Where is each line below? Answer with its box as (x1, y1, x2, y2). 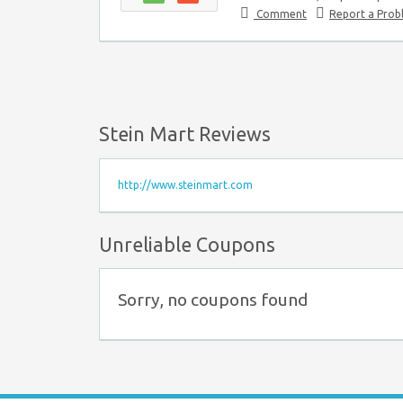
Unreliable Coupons (99, 233, 275, 255)
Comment (254, 7, 307, 20)
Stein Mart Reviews (99, 122, 271, 145)
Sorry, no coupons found (118, 290, 308, 310)
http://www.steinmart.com (118, 178, 253, 191)
